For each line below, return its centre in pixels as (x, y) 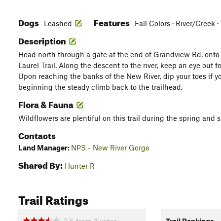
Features (112, 21)
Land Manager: (45, 147)
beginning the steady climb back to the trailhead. (100, 87)
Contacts (37, 134)
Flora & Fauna (47, 103)
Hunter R (80, 166)
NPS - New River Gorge (110, 147)
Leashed (58, 23)
